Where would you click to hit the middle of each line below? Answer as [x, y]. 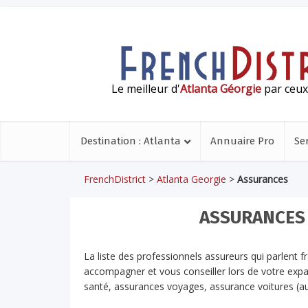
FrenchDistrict [115, 179]
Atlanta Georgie [191, 179]
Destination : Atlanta [131, 141]
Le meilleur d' [146, 88]
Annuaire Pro [242, 141]
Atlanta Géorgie [221, 88]
